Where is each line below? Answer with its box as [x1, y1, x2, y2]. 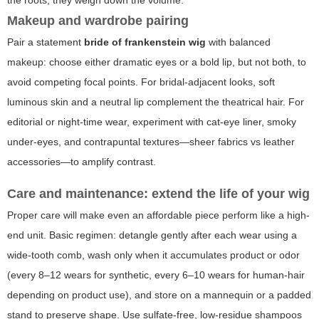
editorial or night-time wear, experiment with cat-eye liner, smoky [7, 115, 296, 127]
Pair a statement [7, 36, 84, 48]
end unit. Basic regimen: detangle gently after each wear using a [7, 229, 297, 241]
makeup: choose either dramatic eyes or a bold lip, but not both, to [7, 56, 306, 68]
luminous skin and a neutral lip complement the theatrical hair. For [7, 95, 304, 108]
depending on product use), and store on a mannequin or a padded [7, 288, 311, 300]
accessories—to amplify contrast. [7, 155, 156, 167]
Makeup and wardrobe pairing [7, 13, 189, 28]
